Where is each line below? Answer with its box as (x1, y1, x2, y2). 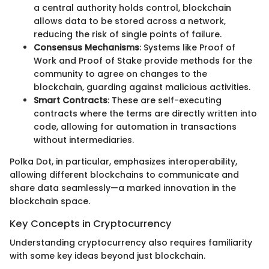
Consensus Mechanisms (34, 41, 139, 54)
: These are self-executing (107, 94, 222, 107)
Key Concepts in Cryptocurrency (10, 217, 172, 231)
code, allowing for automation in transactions (34, 121, 237, 133)
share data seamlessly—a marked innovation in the (10, 182, 236, 195)
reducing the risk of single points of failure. (34, 28, 222, 41)
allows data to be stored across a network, (34, 15, 226, 28)
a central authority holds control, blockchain (34, 2, 231, 14)
